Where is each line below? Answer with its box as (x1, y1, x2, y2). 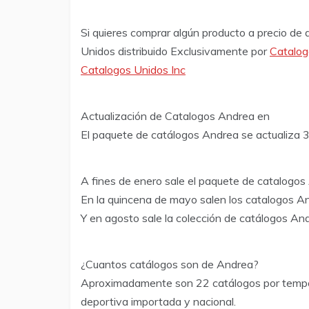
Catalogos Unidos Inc (81, 62, 186, 77)
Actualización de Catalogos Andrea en (81, 108, 270, 123)
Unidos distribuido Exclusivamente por (81, 43, 270, 58)
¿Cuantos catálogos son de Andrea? (81, 257, 259, 271)
